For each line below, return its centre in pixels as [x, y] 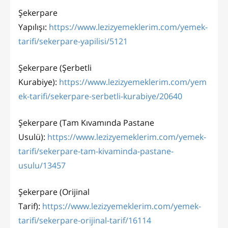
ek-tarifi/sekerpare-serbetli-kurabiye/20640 [100, 96]
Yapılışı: [33, 27]
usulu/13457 [42, 166]
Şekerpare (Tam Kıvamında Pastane [86, 123]
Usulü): [33, 137]
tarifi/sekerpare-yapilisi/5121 [73, 41]
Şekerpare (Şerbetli [55, 68]
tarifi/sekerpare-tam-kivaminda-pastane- [96, 151]
